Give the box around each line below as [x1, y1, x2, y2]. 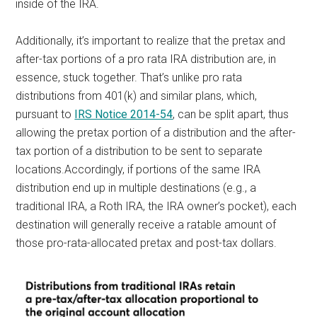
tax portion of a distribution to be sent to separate [16, 144, 263, 158]
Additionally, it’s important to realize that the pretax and [16, 33, 286, 47]
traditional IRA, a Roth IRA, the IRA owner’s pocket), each [16, 199, 297, 213]
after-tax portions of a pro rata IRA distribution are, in [16, 52, 277, 66]
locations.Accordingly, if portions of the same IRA [16, 162, 261, 176]
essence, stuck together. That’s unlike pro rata [16, 70, 243, 84]
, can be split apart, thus [173, 107, 289, 121]
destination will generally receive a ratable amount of [16, 217, 277, 231]
